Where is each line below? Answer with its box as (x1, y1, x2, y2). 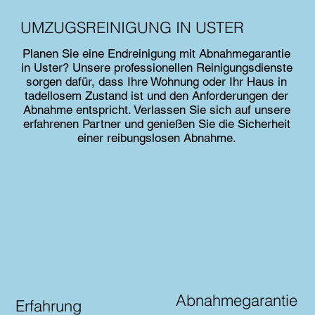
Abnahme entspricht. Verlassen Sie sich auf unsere (22, 103, 290, 117)
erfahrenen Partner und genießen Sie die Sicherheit (22, 117, 290, 131)
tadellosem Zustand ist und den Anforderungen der (25, 89, 289, 103)
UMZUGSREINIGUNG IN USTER (20, 18, 245, 38)
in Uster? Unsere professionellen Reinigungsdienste (20, 60, 292, 75)
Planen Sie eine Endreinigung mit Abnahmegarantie (22, 46, 291, 61)
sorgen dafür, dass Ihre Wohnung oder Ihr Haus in (26, 75, 288, 89)
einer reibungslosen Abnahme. (77, 131, 236, 146)
